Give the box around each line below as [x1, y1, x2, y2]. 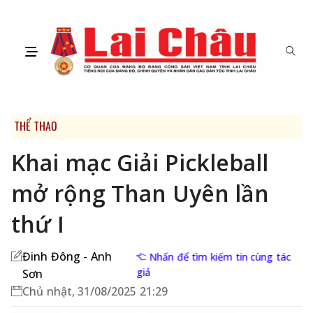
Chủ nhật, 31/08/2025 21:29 [22, 284, 168, 300]
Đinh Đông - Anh [22, 249, 112, 265]
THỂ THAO [15, 117, 57, 135]
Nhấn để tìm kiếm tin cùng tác [151, 250, 293, 264]
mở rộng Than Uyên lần [11, 178, 270, 209]
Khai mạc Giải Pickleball [11, 147, 268, 178]
